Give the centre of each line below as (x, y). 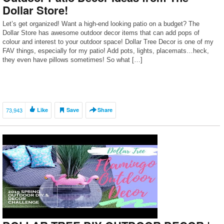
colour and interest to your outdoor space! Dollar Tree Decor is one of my (108, 42)
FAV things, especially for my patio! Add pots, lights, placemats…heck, (106, 51)
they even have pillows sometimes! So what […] (72, 60)
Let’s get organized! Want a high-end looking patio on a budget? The (101, 24)
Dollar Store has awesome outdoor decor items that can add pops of (101, 33)
